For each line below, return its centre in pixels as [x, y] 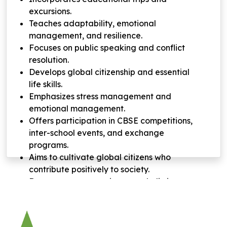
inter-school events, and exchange [97, 133]
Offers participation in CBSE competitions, [111, 120]
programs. [49, 145]
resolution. [49, 60]
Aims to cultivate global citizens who [100, 157]
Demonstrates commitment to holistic [101, 181]
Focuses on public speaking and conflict [107, 47]
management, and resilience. [86, 35]
